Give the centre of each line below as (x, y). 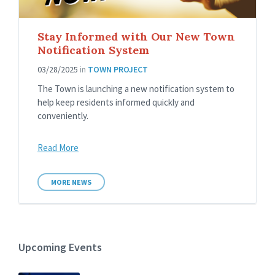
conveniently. (63, 116)
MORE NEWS (71, 182)
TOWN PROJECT (118, 70)
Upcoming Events (60, 247)
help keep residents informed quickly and (116, 103)
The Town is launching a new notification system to (136, 89)
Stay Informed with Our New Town (136, 37)
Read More (58, 148)
